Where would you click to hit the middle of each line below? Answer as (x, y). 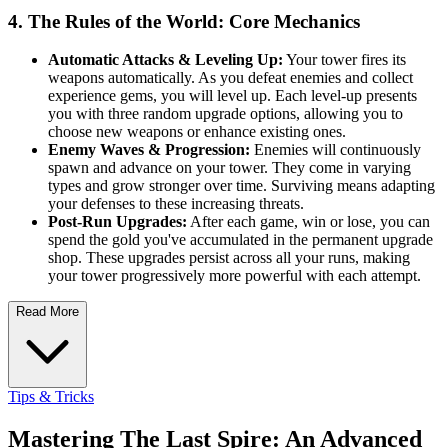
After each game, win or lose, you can (308, 222)
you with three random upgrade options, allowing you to (225, 114)
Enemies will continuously (335, 150)
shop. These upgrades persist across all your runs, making (229, 258)
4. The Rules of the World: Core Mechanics (184, 21)
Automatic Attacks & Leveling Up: (165, 60)
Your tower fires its (344, 60)
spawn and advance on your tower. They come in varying (229, 168)
